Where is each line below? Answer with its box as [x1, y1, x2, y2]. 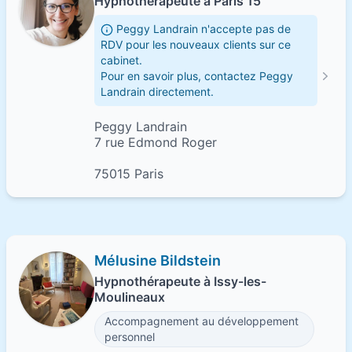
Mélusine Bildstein [94, 252, 221, 269]
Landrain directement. [101, 85, 214, 98]
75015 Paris [94, 166, 163, 181]
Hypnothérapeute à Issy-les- [94, 273, 266, 289]
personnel [104, 330, 155, 343]
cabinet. [101, 53, 142, 67]
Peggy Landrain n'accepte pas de [113, 22, 291, 35]
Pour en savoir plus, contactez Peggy [101, 69, 293, 82]
